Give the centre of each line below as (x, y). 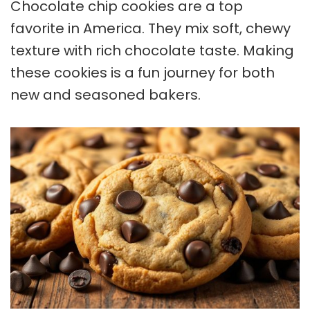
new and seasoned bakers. (106, 95)
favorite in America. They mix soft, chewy (151, 29)
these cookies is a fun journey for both (143, 73)
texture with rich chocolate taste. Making (152, 51)
